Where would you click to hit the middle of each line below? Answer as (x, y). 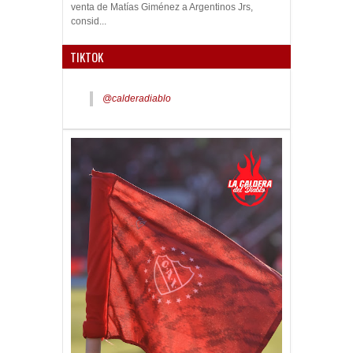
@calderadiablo (137, 99)
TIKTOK (87, 57)
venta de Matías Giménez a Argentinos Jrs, (162, 7)
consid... (89, 22)
